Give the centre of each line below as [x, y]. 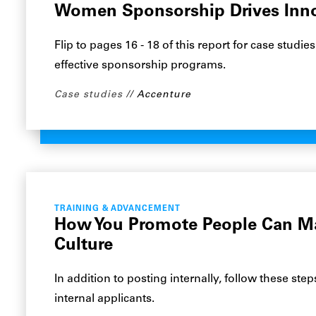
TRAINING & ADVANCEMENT [117, 209]
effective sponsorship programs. [140, 66]
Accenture [164, 95]
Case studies [89, 95]
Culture [84, 245]
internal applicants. [105, 299]
